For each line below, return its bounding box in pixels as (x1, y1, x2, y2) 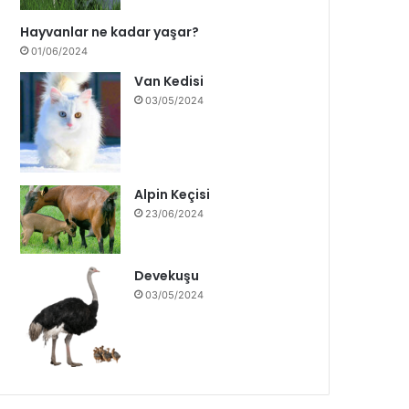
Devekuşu (134, 267, 200, 286)
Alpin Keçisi (134, 185, 211, 204)
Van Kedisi (134, 72, 204, 91)
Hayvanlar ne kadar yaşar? (20, 23, 200, 42)
